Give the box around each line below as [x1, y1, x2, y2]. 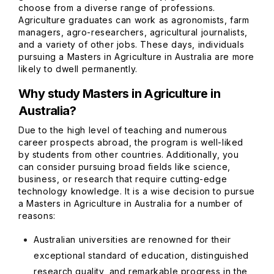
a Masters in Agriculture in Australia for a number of [18, 198, 243, 209]
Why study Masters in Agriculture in [18, 86, 220, 101]
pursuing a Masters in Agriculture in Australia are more [18, 51, 255, 62]
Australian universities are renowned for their [34, 234, 231, 245]
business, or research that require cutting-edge [18, 174, 228, 184]
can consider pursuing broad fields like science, [18, 161, 231, 172]
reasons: [18, 210, 56, 221]
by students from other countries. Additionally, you [18, 149, 239, 160]
